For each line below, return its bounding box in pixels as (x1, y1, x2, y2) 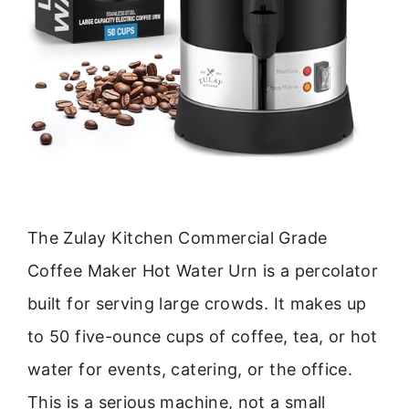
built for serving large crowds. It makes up (27, 293, 367, 313)
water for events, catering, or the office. (27, 359, 353, 379)
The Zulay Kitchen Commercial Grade (27, 227, 328, 247)
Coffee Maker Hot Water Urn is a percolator (27, 260, 379, 280)
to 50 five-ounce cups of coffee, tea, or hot (27, 326, 378, 346)
